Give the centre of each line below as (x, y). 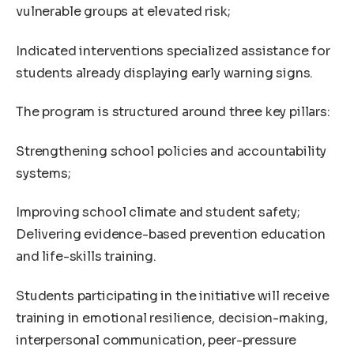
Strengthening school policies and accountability (171, 151)
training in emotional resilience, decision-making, (172, 318)
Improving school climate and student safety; (158, 213)
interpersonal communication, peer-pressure (156, 340)
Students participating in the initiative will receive (173, 296)
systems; (43, 173)
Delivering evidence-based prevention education (171, 235)
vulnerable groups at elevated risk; (123, 11)
